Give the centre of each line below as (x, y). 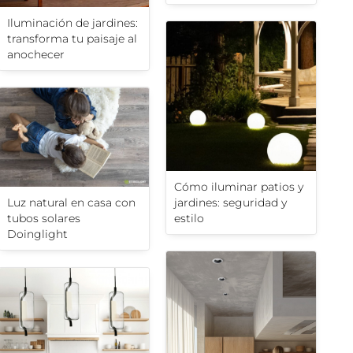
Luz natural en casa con (71, 203)
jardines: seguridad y (230, 203)
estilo (189, 219)
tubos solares (44, 219)
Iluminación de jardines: (72, 23)
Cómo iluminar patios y (239, 187)
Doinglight (37, 234)
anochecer (36, 55)
